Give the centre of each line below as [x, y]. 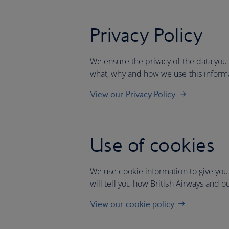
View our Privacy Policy [133, 94]
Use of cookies [153, 145]
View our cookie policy [132, 204]
